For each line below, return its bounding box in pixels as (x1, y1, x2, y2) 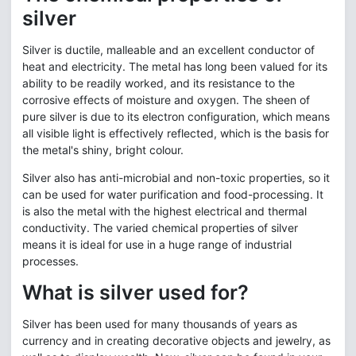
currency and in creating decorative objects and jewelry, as (22, 334, 331, 347)
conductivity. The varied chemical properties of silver (22, 221, 298, 234)
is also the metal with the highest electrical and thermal (22, 204, 307, 218)
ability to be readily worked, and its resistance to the (22, 76, 295, 90)
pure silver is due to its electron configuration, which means (22, 110, 330, 123)
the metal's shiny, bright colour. (22, 143, 184, 157)
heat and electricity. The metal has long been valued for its (22, 60, 327, 73)
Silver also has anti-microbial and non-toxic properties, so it (22, 171, 330, 184)
